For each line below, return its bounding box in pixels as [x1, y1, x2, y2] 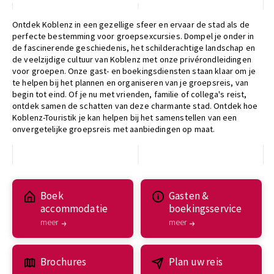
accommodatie [40, 202, 108, 216]
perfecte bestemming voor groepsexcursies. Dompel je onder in [12, 30, 254, 42]
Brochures [40, 254, 87, 268]
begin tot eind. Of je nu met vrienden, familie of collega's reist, [12, 88, 247, 100]
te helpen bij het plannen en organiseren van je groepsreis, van [12, 76, 249, 88]
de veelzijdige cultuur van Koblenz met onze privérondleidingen [12, 53, 251, 65]
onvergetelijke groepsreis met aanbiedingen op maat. [12, 123, 215, 135]
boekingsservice [168, 202, 242, 216]
